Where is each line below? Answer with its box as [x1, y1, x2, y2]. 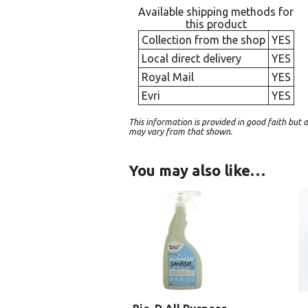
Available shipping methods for [138, 5, 294, 18]
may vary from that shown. [129, 126, 232, 137]
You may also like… [129, 162, 265, 179]
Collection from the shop [141, 33, 265, 46]
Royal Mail [141, 70, 194, 83]
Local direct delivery [141, 52, 241, 65]
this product [185, 17, 247, 30]
